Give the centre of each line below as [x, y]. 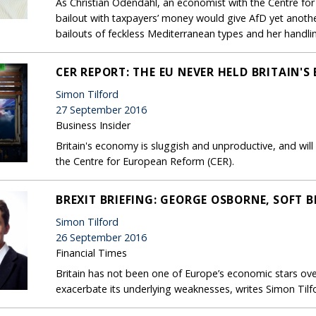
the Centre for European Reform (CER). [145, 161]
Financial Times [91, 253]
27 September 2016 [101, 109]
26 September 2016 [101, 237]
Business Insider [93, 125]
